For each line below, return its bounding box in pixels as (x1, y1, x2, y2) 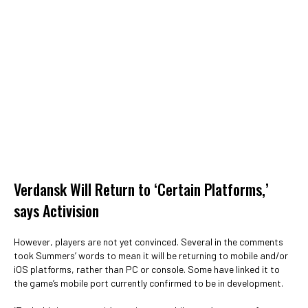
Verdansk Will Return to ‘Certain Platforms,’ (14, 178, 269, 200)
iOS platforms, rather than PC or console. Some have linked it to (14, 263, 280, 275)
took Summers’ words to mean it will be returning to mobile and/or (14, 250, 288, 261)
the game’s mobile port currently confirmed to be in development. (14, 277, 283, 289)
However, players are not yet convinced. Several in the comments (14, 236, 283, 247)
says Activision (14, 199, 99, 221)
